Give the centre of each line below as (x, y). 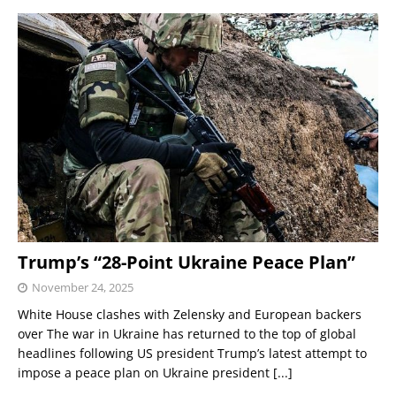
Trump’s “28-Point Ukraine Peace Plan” (187, 263)
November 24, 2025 (83, 288)
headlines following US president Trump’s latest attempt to (192, 354)
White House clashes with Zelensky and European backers (190, 315)
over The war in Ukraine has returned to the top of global (187, 334)
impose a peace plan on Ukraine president (145, 373)
